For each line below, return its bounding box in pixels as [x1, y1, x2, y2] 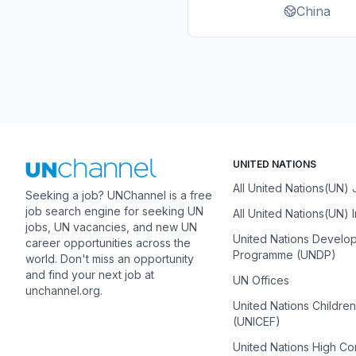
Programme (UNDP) [232, 248, 336, 261]
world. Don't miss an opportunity [25, 252, 194, 266]
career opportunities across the [25, 236, 191, 250]
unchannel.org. [25, 284, 103, 298]
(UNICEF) [232, 315, 281, 328]
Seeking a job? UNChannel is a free [25, 188, 212, 203]
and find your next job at [25, 268, 154, 282]
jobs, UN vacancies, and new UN [25, 220, 197, 234]
